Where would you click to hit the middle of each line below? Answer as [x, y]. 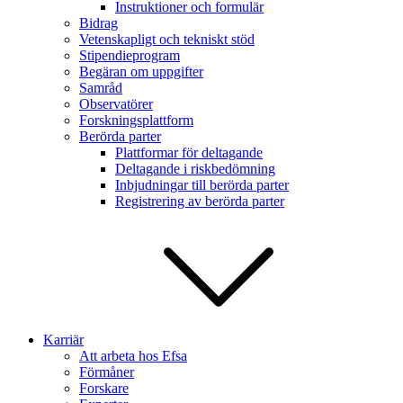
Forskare [104, 388]
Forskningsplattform [136, 120]
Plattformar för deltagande [189, 152]
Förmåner [107, 372]
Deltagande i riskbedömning [195, 169]
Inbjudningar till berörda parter [202, 185]
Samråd [101, 88]
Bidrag [99, 23]
